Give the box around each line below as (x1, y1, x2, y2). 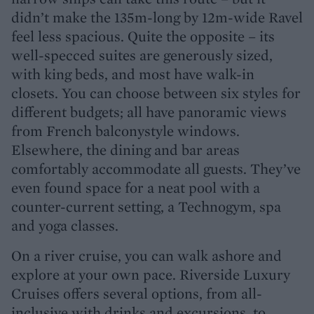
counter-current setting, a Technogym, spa (11, 196, 281, 216)
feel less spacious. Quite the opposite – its (11, 26, 275, 46)
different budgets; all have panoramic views (11, 102, 287, 121)
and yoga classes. (11, 215, 118, 235)
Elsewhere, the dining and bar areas (11, 139, 240, 159)
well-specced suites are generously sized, (11, 45, 273, 64)
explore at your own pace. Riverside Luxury (11, 264, 290, 284)
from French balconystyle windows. (11, 121, 240, 140)
